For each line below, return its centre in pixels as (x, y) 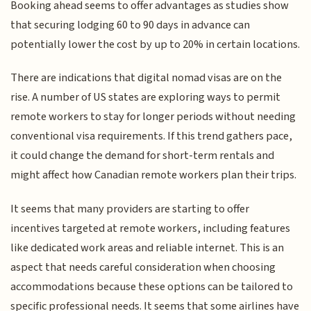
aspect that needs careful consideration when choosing (143, 267)
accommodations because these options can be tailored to (152, 286)
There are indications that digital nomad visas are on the (146, 78)
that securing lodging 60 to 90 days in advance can (131, 25)
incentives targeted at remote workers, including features (151, 228)
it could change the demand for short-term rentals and (143, 156)
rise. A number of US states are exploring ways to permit (146, 98)
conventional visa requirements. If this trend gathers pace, (152, 136)
